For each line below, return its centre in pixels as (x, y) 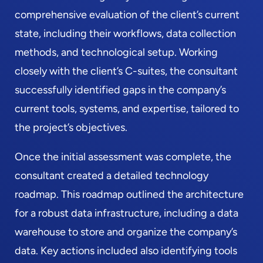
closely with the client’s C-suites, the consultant (126, 71)
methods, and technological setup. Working (116, 52)
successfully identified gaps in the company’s (120, 90)
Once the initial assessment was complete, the (123, 157)
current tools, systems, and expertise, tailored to (127, 109)
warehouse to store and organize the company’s (126, 232)
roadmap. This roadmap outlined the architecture (129, 194)
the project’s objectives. (71, 127)
